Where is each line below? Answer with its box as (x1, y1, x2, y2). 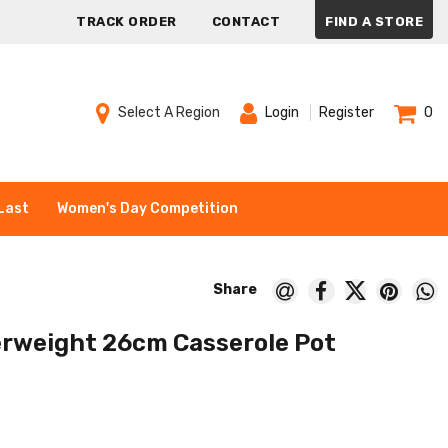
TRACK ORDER (76, 14, 177, 29)
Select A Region (118, 103, 220, 121)
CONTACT (211, 14, 280, 29)
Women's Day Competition (57, 199, 238, 217)
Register (319, 104, 374, 122)
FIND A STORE (325, 14, 423, 29)
